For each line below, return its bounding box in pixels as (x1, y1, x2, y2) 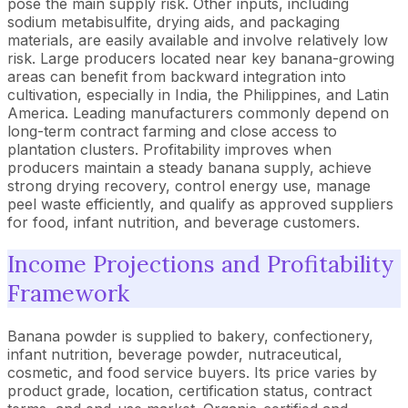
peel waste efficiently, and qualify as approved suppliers (7, 194, 393, 213)
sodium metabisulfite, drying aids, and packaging (7, 12, 340, 31)
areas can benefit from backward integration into (7, 66, 346, 86)
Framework (7, 279, 129, 309)
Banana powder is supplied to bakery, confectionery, (7, 327, 373, 345)
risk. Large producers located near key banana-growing (7, 48, 394, 67)
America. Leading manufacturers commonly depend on (7, 103, 389, 122)
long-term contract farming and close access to (7, 121, 337, 140)
